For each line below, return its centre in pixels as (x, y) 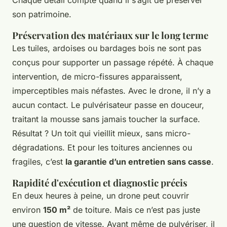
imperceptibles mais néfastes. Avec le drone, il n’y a (111, 90)
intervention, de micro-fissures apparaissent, (97, 76)
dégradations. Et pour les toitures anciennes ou (102, 147)
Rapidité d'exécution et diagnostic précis (100, 182)
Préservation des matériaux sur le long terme (110, 35)
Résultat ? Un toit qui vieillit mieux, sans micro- (101, 133)
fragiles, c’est (39, 161)
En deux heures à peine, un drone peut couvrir (101, 195)
